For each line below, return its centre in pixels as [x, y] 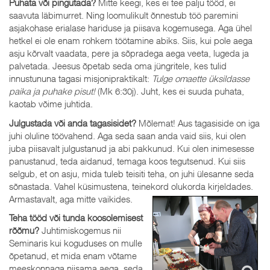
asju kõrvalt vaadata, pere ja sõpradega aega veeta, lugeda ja [129, 53]
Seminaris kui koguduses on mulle [76, 243]
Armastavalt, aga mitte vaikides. [72, 199]
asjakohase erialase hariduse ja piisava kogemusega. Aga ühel [130, 28]
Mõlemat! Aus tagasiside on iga [198, 123]
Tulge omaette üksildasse [201, 78]
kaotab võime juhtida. [51, 104]
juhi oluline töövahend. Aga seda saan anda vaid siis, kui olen [127, 135]
